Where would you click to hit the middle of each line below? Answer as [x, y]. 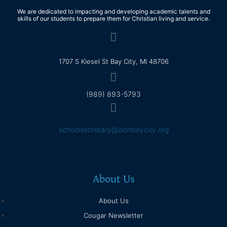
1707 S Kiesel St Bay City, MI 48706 [113, 61]
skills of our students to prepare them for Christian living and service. [113, 19]
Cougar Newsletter [113, 215]
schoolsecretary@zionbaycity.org [113, 130]
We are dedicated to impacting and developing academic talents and [113, 12]
